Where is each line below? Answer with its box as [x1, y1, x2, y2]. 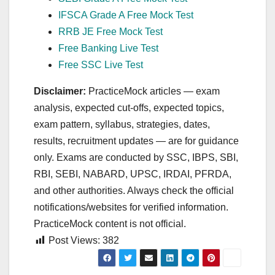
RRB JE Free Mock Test [58, 26, 163, 37]
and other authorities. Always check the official [34, 185, 234, 196]
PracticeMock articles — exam [86, 85, 220, 96]
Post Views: [48, 234, 100, 246]
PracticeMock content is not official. [34, 218, 186, 229]
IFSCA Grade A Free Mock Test [58, 9, 193, 20]
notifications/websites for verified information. [34, 201, 228, 212]
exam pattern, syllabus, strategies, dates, [34, 118, 210, 130]
